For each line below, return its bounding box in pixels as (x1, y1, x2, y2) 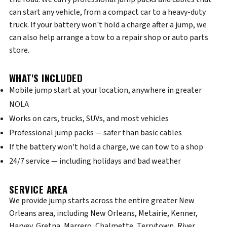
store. (9, 45, 29, 56)
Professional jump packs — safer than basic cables (9, 127, 182, 138)
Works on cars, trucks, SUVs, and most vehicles (9, 113, 169, 124)
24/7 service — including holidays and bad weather (9, 156, 181, 167)
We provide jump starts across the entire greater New (9, 195, 195, 206)
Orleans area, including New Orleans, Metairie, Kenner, (9, 208, 198, 219)
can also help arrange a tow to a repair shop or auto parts (9, 32, 208, 43)
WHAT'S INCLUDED (9, 71, 83, 85)
